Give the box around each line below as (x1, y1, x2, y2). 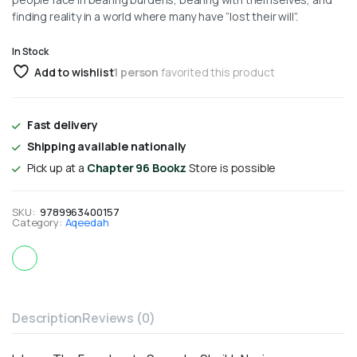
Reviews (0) (82, 308, 155, 327)
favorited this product (159, 64, 275, 80)
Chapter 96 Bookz (86, 159, 190, 175)
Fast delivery (26, 116, 98, 132)
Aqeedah (65, 214, 109, 229)
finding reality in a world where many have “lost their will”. (12, 8, 298, 24)
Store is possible (189, 159, 277, 175)
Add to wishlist (33, 64, 114, 80)
